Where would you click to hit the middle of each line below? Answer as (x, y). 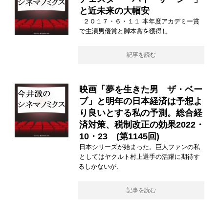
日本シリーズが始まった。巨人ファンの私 (140, 147)
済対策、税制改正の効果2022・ (142, 125)
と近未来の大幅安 (114, 11)
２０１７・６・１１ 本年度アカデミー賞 (139, 21)
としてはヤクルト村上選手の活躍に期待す (140, 157)
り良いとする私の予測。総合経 (141, 113)
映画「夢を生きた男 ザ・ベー (141, 89)
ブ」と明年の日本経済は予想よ (141, 101)
